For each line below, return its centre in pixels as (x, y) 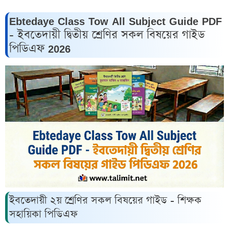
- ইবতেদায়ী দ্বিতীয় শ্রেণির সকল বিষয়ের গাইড (107, 35)
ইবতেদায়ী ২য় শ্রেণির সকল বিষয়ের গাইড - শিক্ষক (105, 200)
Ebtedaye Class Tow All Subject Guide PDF (116, 21)
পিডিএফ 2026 (40, 49)
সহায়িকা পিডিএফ (43, 214)
